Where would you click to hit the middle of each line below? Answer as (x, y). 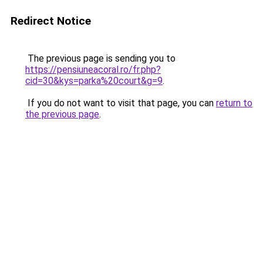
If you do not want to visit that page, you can (121, 103)
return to (234, 103)
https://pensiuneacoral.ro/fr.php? (93, 70)
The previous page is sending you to (100, 58)
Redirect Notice (51, 21)
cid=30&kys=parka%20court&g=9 (94, 81)
